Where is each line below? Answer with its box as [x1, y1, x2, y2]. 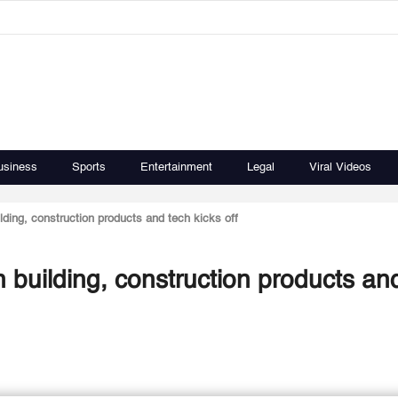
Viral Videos [309, 162, 371, 173]
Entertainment [140, 162, 212, 173]
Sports [72, 162, 106, 173]
